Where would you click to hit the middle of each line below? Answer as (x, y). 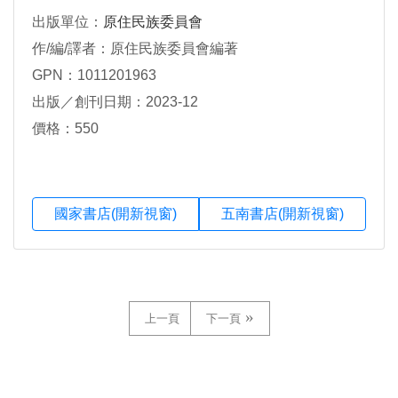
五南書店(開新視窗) (283, 214)
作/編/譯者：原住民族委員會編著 (135, 49)
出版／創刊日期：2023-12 (115, 102)
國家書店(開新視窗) (115, 214)
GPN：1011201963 (94, 76)
